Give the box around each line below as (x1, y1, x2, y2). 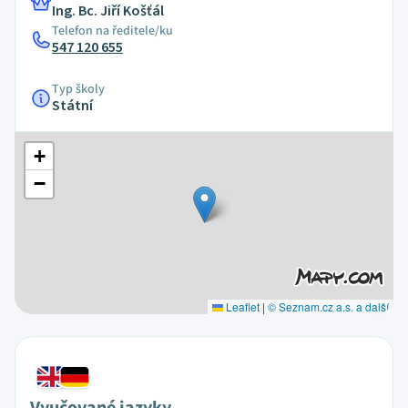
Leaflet (222, 299, 260, 314)
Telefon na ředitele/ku (52, 22, 173, 40)
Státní (52, 96, 93, 116)
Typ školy (52, 80, 105, 98)
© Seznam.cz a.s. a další (267, 299, 389, 314)
